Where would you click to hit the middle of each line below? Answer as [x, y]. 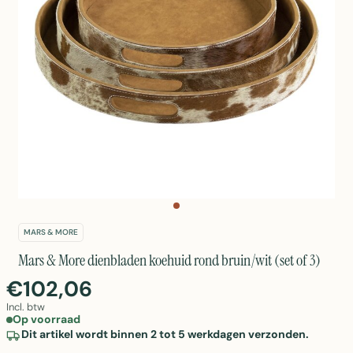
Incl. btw [26, 307]
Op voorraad [46, 319]
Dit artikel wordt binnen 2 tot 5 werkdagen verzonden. [165, 334]
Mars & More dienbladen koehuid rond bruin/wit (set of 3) [169, 260]
